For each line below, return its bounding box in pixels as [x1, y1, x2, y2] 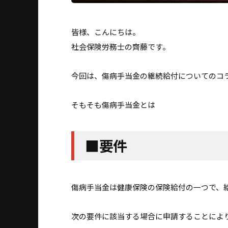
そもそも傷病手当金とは [71, 99, 155, 110]
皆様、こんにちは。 [71, 26, 140, 38]
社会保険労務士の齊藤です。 [71, 41, 170, 52]
